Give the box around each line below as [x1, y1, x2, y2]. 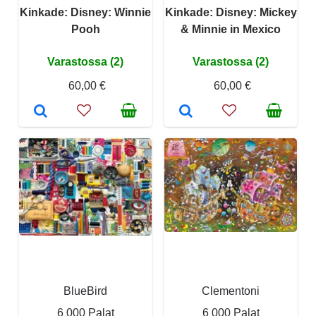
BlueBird [63, 285, 107, 297]
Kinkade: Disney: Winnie [20, 6, 151, 18]
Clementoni [202, 285, 260, 297]
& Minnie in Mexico [181, 23, 281, 35]
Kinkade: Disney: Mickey [164, 6, 297, 18]
